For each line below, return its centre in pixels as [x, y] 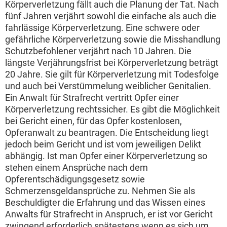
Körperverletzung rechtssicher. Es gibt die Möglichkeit [112, 109]
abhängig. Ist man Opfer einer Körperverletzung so [106, 156]
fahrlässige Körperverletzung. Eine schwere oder [102, 28]
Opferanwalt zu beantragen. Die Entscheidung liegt [107, 133]
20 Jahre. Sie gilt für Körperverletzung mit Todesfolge [112, 74]
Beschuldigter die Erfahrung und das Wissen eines [105, 202]
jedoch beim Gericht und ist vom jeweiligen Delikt [103, 144]
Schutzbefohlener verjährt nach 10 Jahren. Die [98, 51]
